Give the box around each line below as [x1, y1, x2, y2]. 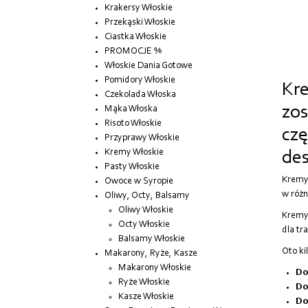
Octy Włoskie [118, 220, 170, 230]
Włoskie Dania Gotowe [104, 61, 192, 71]
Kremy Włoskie [104, 148, 164, 158]
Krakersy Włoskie [104, 3, 173, 14]
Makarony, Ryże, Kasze [104, 249, 197, 259]
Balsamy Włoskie [118, 234, 185, 245]
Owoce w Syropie [104, 177, 173, 187]
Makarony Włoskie [118, 263, 191, 274]
